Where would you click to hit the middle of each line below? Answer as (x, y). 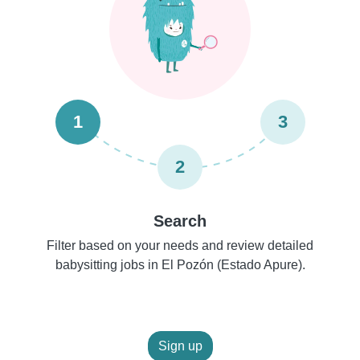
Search (180, 221)
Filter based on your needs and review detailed (180, 245)
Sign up (180, 346)
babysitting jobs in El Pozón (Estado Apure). (180, 265)
